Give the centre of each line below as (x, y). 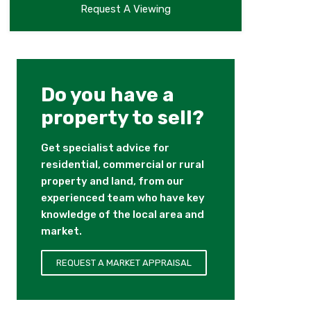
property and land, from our (112, 182)
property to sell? (122, 118)
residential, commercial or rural (122, 165)
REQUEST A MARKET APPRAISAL (124, 263)
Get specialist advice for (105, 148)
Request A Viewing (125, 9)
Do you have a (107, 95)
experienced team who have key (123, 198)
